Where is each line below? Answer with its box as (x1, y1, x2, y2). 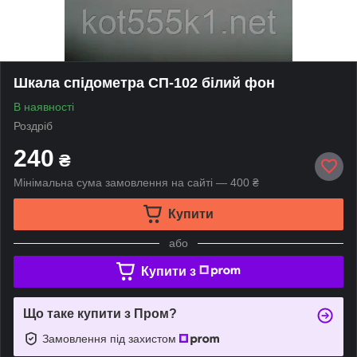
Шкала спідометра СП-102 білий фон (14, 74, 275, 91)
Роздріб (14, 119, 53, 132)
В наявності (14, 100, 74, 113)
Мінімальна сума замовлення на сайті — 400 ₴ (14, 175, 259, 189)
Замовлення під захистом (42, 331, 179, 345)
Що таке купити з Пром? (23, 306, 177, 320)
